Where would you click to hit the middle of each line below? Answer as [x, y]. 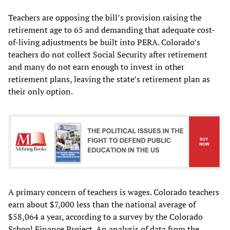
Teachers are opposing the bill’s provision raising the [105, 17]
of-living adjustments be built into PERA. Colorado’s [104, 42]
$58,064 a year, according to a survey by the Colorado [106, 217]
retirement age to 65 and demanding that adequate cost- [112, 30]
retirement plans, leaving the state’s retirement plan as [109, 79]
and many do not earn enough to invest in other [96, 66]
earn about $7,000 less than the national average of [102, 204]
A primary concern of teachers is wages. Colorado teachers [114, 192]
